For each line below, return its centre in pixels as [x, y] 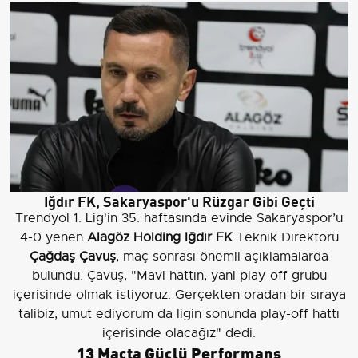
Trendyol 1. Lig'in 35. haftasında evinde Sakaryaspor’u [179, 219]
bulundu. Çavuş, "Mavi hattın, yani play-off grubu [179, 276]
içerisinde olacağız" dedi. [179, 334]
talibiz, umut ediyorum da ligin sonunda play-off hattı [179, 314]
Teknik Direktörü [285, 238]
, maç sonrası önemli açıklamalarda [222, 257]
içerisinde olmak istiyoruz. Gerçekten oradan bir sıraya [179, 295]
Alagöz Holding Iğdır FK [159, 238]
